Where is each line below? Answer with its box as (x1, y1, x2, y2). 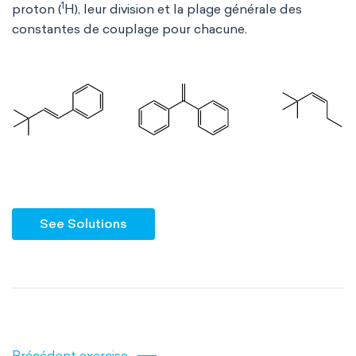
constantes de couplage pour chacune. (12, 21, 247, 37)
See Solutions (40, 216, 127, 231)
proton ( (12, 2, 61, 17)
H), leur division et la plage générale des (64, 2, 302, 17)
